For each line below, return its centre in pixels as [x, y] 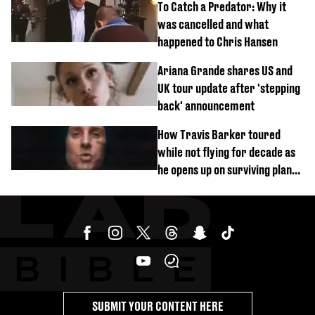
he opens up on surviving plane [227, 170]
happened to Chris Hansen [218, 42]
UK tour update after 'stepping [229, 89]
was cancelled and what [213, 25]
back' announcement [206, 106]
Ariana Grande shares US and [225, 71]
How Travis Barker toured [219, 135]
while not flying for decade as [226, 153]
